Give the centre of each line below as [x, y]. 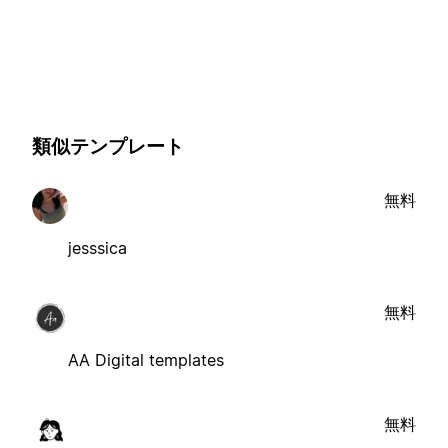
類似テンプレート [108, 147]
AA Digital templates [146, 359]
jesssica [97, 247]
